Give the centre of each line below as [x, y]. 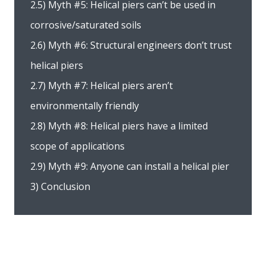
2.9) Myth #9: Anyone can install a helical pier [130, 166]
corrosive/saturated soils [86, 25]
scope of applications [77, 146]
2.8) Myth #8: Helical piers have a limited [119, 126]
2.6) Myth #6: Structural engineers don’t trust [131, 45]
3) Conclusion [60, 186]
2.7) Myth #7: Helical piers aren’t [102, 85]
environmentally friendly [85, 105]
